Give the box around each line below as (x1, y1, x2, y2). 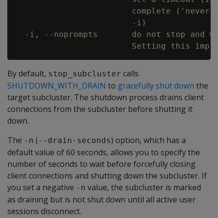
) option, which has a (111, 134, 186, 145)
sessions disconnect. (7, 205, 81, 217)
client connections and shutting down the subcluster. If (7, 170, 207, 181)
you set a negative (7, 182, 76, 193)
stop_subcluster (48, 69, 121, 78)
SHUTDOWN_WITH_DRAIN (7, 80, 106, 91)
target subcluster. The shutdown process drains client (7, 91, 204, 103)
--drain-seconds (38, 135, 111, 145)
